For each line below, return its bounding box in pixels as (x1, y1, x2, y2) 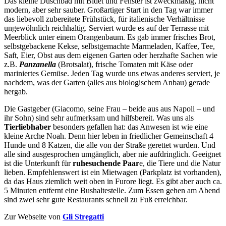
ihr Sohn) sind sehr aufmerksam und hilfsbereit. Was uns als (4, 113, 194, 122)
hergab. (4, 87, 28, 96)
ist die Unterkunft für (4, 158, 73, 167)
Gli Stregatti (63, 212, 104, 221)
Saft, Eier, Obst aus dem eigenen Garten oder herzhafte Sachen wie (4, 50, 217, 60)
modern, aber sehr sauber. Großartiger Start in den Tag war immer (4, 5, 213, 14)
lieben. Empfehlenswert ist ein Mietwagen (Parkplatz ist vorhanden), (4, 167, 221, 177)
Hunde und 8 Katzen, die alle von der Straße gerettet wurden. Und (4, 140, 215, 149)
